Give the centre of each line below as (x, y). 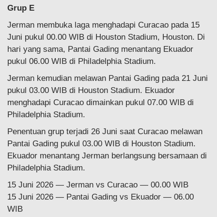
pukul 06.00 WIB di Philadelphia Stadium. (82, 61)
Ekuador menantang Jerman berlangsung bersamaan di (107, 155)
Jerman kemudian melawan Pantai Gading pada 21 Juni (108, 78)
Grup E (21, 8)
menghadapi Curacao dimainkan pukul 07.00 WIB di (101, 102)
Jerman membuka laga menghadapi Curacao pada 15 (103, 25)
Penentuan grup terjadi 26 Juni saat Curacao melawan (105, 131)
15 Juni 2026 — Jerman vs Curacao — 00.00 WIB (98, 185)
